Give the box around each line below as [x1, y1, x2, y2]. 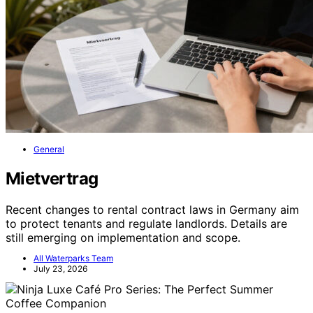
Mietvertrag [6, 168, 99, 189]
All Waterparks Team [34, 253, 113, 264]
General [34, 144, 64, 155]
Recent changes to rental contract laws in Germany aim [6, 203, 299, 217]
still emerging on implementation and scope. [6, 231, 240, 245]
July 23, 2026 [34, 263, 87, 275]
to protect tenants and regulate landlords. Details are [6, 217, 287, 231]
